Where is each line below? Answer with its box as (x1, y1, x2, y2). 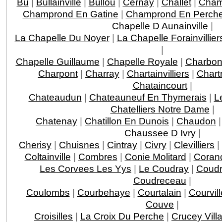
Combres (78, 151, 117, 162)
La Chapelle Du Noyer (14, 32, 110, 43)
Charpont (38, 67, 78, 79)
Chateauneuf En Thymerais (89, 91, 207, 103)
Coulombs (26, 186, 70, 198)
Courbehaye (77, 186, 130, 198)
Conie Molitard (124, 151, 186, 162)
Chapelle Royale (107, 55, 178, 67)
